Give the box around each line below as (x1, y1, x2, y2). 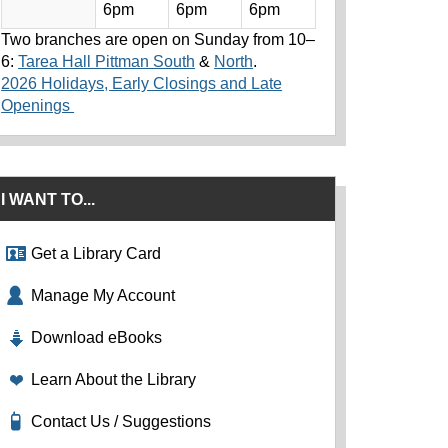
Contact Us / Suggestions (31, 413, 212, 430)
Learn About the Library (31, 371, 197, 388)
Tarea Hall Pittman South (18, 53, 196, 70)
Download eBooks (31, 329, 163, 346)
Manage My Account (31, 287, 176, 304)
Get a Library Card (31, 245, 162, 262)
